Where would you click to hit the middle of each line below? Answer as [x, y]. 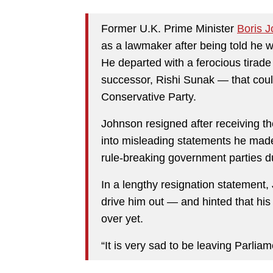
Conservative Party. [149, 97]
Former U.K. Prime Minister [169, 28]
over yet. [122, 218]
